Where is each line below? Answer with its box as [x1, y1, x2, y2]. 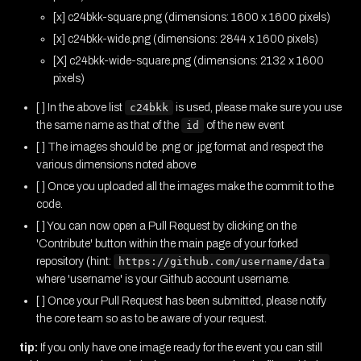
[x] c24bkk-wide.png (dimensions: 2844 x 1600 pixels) [53, 33, 318, 46]
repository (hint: [36, 255, 114, 268]
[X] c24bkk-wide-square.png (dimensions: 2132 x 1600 [53, 54, 324, 67]
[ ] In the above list [36, 101, 125, 114]
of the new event [204, 118, 284, 131]
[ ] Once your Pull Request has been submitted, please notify [36, 294, 326, 307]
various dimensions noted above [36, 158, 196, 171]
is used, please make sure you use [173, 101, 342, 114]
